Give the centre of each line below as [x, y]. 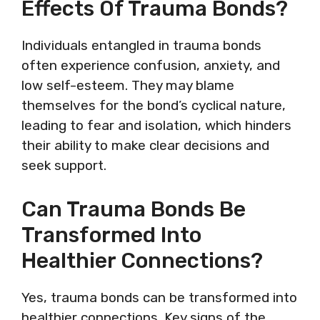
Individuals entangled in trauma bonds [141, 45]
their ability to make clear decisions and [145, 145]
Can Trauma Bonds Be [134, 209]
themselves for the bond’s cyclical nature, [154, 105]
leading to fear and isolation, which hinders [156, 125]
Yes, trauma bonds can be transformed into [159, 297]
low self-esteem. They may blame [128, 85]
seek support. [64, 165]
